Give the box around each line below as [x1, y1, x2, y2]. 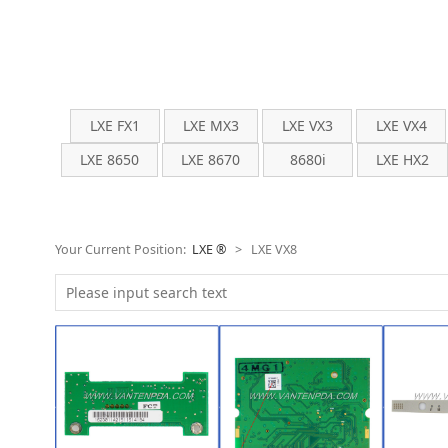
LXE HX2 [376, 150, 429, 169]
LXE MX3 [183, 116, 239, 135]
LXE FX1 [90, 116, 140, 135]
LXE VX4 [375, 116, 427, 135]
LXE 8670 [181, 150, 240, 169]
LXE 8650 [80, 150, 139, 169]
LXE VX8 [251, 241, 298, 258]
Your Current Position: [54, 241, 192, 258]
